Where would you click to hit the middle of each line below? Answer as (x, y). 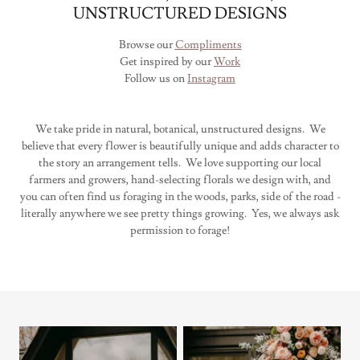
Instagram (211, 79)
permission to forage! (180, 231)
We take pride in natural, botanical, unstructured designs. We (180, 130)
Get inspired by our (167, 62)
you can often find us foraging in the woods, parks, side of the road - (180, 197)
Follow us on (156, 79)
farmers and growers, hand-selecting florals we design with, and (180, 180)
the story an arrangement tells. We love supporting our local (180, 164)
